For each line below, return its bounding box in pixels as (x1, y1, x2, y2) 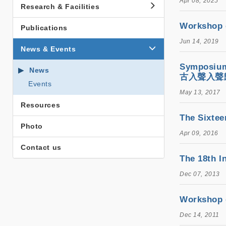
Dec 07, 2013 (180, 170, 220, 178)
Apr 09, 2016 (180, 129, 218, 137)
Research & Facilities (21, 2, 100, 11)
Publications (21, 23, 68, 32)
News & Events (21, 44, 76, 53)
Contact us (21, 143, 62, 151)
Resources (21, 100, 61, 109)
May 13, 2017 (180, 88, 220, 96)
